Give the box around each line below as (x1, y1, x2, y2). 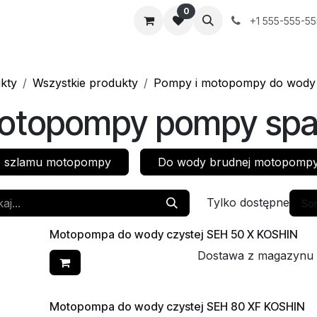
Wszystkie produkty (33, 76, 138, 90)
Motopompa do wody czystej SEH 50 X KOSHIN (50, 227, 298, 241)
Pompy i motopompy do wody (154, 76, 316, 90)
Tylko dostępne (207, 195, 290, 209)
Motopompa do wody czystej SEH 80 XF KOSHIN (50, 299, 305, 313)
